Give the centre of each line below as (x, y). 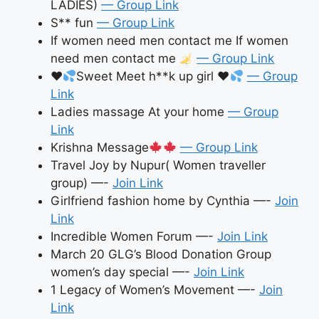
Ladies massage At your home (139, 111)
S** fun (74, 22)
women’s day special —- (122, 272)
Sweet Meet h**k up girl (147, 76)
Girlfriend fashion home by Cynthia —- (163, 200)
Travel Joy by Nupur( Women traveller (158, 165)
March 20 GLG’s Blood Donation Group (161, 254)
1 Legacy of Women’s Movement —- (155, 289)
